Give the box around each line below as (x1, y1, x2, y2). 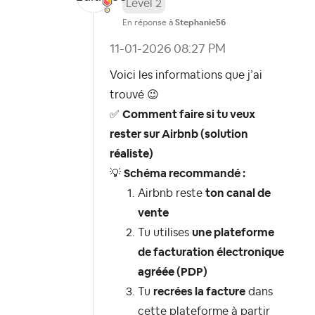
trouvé (110, 89, 147, 101)
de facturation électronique (138, 246, 284, 258)
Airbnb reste (138, 187, 205, 199)
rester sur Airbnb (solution (110, 128, 248, 140)
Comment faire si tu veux (122, 108, 255, 120)
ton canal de (205, 187, 271, 199)
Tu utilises (138, 226, 192, 238)
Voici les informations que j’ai (110, 69, 262, 81)
